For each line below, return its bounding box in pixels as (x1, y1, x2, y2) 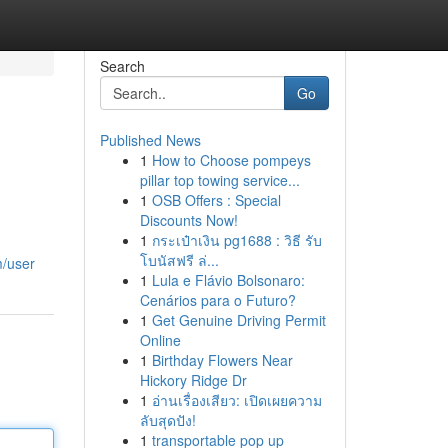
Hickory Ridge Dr (139, 370, 247, 390)
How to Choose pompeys (151, 150, 311, 170)
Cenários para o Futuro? (139, 290, 296, 310)
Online (139, 330, 181, 350)
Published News (99, 130, 201, 150)
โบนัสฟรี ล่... (139, 250, 219, 270)
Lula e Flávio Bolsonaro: (151, 270, 305, 290)
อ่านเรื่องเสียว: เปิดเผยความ (151, 390, 322, 410)
